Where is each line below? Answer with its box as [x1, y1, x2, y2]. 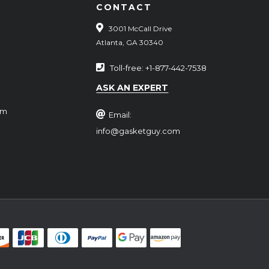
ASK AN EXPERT [96, 82, 169, 93]
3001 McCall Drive [109, 23, 172, 33]
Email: [109, 109, 132, 119]
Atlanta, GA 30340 [96, 37, 164, 47]
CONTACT [96, 1, 153, 13]
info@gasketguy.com [96, 125, 181, 136]
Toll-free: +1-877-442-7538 [110, 62, 207, 73]
